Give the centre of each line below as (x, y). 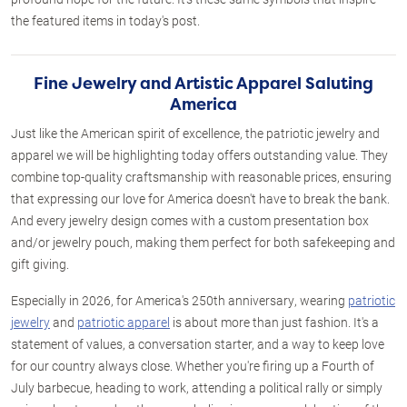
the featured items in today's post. (105, 20)
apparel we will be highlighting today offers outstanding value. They (199, 154)
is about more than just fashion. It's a (274, 322)
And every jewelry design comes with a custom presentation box (190, 220)
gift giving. (40, 263)
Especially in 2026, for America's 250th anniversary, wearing (179, 300)
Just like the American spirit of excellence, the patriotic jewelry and (195, 133)
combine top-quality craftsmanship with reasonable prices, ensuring (201, 176)
